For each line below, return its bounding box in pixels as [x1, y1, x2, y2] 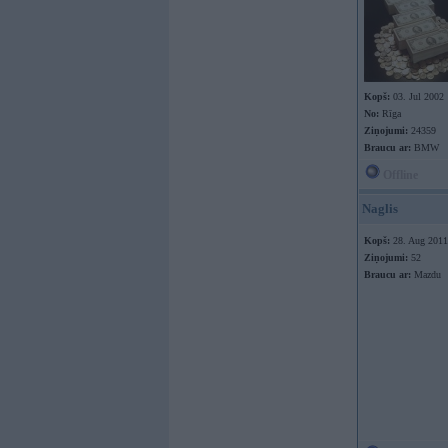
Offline [380, 168, 418, 182]
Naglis [362, 201, 398, 216]
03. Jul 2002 [390, 91, 444, 102]
